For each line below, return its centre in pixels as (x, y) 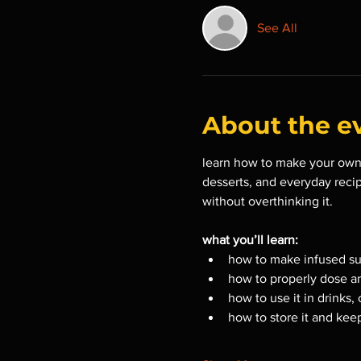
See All (277, 27)
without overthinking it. (267, 201)
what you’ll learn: (250, 239)
